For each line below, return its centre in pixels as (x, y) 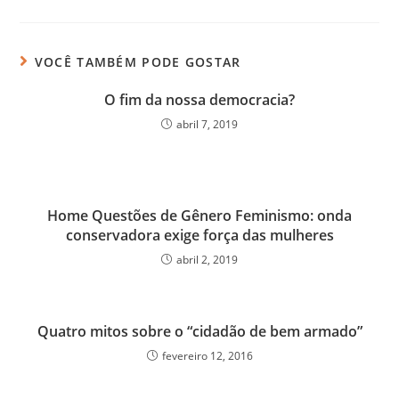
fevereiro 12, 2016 (207, 355)
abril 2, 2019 (207, 259)
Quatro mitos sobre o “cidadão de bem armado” (199, 331)
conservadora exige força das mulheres (199, 235)
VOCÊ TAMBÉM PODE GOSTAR (138, 61)
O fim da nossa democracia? (199, 99)
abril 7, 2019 (207, 124)
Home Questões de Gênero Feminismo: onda (199, 215)
